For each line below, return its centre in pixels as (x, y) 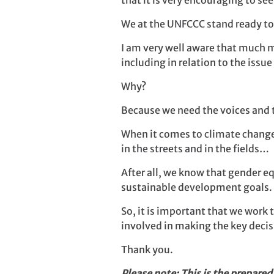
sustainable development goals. (197, 187)
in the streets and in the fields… (195, 149)
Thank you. (147, 250)
